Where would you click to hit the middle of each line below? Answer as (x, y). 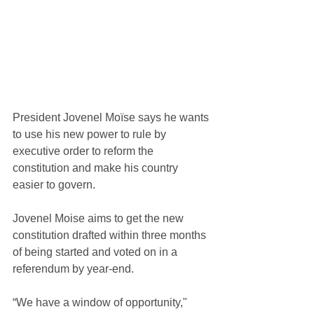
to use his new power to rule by (91, 134)
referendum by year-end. (73, 268)
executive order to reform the (84, 151)
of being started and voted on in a (96, 252)
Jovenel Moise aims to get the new (100, 218)
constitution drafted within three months (111, 235)
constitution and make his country (97, 168)
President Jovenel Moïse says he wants (112, 117)
